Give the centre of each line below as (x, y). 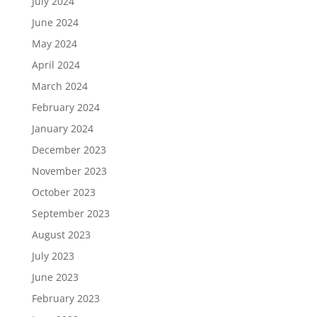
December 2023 (69, 150)
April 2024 (56, 65)
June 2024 (55, 22)
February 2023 (65, 298)
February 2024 (65, 107)
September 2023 (70, 213)
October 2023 (63, 192)
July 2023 (53, 256)
